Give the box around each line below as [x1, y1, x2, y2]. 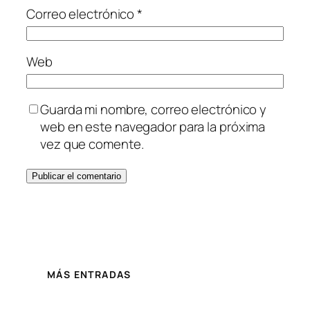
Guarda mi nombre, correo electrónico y [40, 100, 267, 119]
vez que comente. [40, 135, 144, 154]
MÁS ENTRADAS [47, 268, 131, 282]
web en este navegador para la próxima [40, 118, 266, 136]
